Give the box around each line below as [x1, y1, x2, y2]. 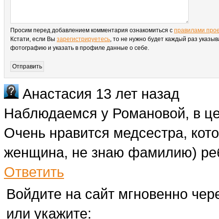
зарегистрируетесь [57, 36, 110, 43]
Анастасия [22, 86, 96, 102]
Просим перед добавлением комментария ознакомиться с [10, 27, 174, 34]
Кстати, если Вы [10, 36, 57, 43]
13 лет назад [96, 86, 179, 102]
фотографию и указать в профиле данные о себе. [10, 44, 149, 51]
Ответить [4, 164, 64, 180]
